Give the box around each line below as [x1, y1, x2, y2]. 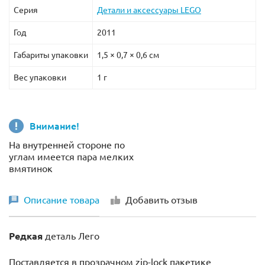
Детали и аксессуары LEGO [97, 5, 201, 15]
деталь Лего [43, 231, 99, 242]
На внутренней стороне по [9, 140, 125, 151]
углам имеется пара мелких [9, 151, 134, 163]
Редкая [9, 231, 43, 242]
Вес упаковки [14, 73, 66, 83]
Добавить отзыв [125, 195, 198, 206]
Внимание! [30, 121, 79, 132]
